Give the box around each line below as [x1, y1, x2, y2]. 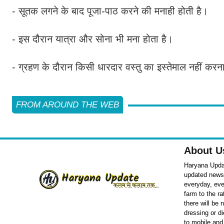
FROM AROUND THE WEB [16, 99, 119, 109]
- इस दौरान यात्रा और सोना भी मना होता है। [12, 33, 176, 44]
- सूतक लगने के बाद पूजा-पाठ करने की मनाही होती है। [12, 5, 211, 16]
